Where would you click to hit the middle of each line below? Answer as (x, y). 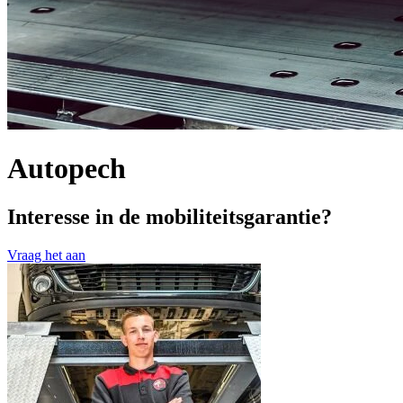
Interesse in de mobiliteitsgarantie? (170, 216)
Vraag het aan (46, 255)
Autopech (67, 169)
